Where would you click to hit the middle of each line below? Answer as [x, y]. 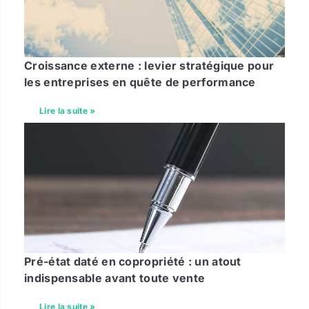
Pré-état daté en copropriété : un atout [133, 261]
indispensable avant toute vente [115, 278]
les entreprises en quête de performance [140, 82]
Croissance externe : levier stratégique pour [149, 65]
